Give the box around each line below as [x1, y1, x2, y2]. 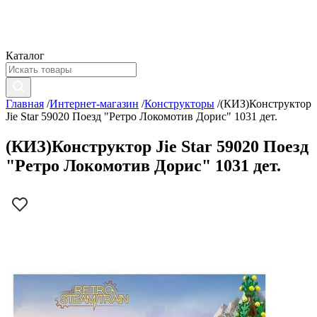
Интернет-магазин [50, 98, 139, 110]
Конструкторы [144, 98, 214, 110]
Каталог [6, 50, 45, 62]
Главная [6, 98, 44, 110]
